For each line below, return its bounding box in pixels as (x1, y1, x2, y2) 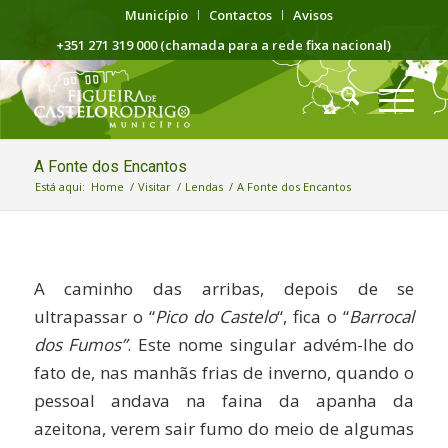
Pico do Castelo (154, 305, 278, 329)
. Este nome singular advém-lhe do (127, 333, 415, 357)
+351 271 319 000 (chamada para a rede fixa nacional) (56, 36, 392, 54)
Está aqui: (34, 179, 85, 194)
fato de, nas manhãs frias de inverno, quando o (33, 361, 415, 385)
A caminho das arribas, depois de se (33, 277, 415, 301)
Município (124, 6, 188, 24)
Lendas (184, 179, 223, 194)
